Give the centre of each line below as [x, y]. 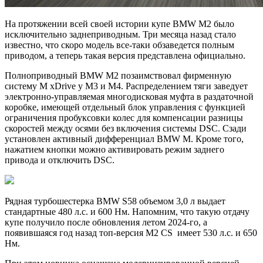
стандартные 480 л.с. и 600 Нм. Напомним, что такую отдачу [127, 211]
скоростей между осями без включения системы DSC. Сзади [126, 128]
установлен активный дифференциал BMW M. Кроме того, [124, 139]
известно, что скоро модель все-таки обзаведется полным [119, 45]
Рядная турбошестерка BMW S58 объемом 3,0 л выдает [115, 201]
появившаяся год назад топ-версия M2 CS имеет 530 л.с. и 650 [131, 232]
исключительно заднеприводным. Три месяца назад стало [120, 34]
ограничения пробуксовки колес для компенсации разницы [124, 117]
